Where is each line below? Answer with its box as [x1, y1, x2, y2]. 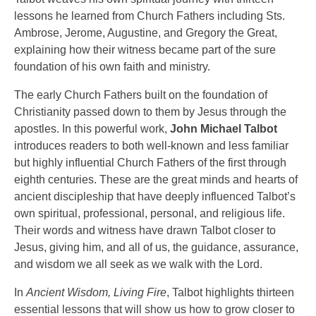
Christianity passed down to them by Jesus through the [14, 106, 286, 118]
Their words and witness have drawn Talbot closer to [14, 224, 276, 236]
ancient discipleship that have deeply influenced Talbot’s [14, 190, 296, 202]
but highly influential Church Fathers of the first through [14, 157, 286, 169]
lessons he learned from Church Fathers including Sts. [14, 10, 285, 22]
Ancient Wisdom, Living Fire [26, 286, 166, 298]
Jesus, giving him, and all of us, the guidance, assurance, [14, 241, 298, 253]
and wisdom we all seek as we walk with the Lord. [14, 258, 262, 270]
